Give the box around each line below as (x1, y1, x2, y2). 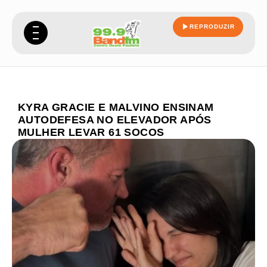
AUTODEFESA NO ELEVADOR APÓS (18, 114, 212, 126)
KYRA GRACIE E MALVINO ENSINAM (18, 101, 214, 113)
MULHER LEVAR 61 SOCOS (18, 126, 164, 138)
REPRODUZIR (190, 23, 235, 30)
